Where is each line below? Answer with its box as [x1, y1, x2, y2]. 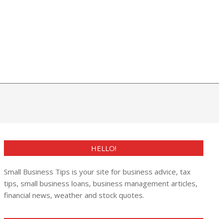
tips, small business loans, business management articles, [4, 178, 197, 188]
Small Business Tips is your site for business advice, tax [4, 167, 191, 176]
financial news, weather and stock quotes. [4, 190, 144, 200]
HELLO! [91, 143, 116, 153]
